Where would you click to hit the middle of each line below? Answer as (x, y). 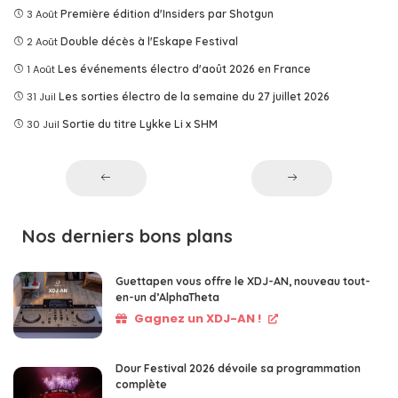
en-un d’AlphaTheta (167, 297)
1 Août (41, 69)
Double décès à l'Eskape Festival (149, 41)
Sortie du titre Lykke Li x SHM (140, 123)
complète (141, 384)
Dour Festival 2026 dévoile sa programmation (238, 368)
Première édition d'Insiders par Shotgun (167, 13)
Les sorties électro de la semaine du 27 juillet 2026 (194, 96)
